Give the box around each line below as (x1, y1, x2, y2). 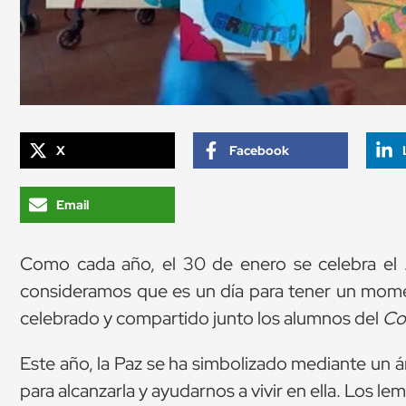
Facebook (229, 142, 290, 159)
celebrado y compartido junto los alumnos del (20, 306, 382, 331)
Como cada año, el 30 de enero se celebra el (20, 252, 404, 276)
